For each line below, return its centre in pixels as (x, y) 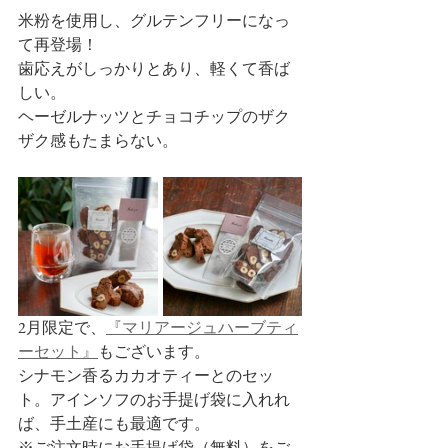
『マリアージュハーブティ (202, 327)
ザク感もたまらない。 (98, 140)
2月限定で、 (62, 327)
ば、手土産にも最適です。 (114, 423)
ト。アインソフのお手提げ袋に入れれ (154, 399)
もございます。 (154, 351)
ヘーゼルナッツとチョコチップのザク (154, 116)
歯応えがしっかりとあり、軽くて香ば (154, 68)
